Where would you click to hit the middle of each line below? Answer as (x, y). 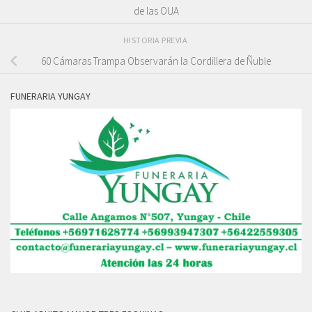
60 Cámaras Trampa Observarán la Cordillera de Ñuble (156, 61)
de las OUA (156, 10)
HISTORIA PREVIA (156, 40)
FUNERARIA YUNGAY (50, 96)
